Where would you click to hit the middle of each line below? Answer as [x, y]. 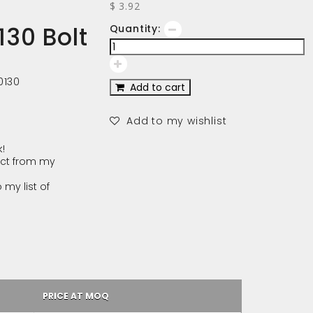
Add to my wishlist [173, 121]
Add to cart [154, 87]
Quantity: [135, 29]
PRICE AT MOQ [75, 296]
